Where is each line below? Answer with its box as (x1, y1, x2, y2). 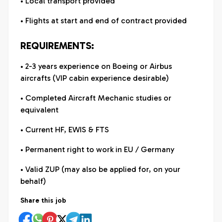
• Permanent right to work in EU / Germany (20, 145, 174, 154)
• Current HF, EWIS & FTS (20, 125, 109, 134)
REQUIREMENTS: (20, 40, 94, 52)
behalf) (20, 176, 46, 186)
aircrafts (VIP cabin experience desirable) (20, 73, 169, 83)
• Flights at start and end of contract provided (20, 16, 187, 25)
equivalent (20, 105, 58, 114)
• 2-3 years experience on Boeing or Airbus (20, 61, 172, 71)
